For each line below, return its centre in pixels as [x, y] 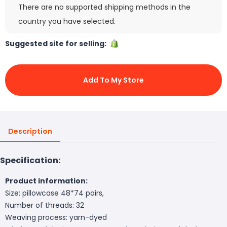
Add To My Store [113, 80]
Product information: [46, 181]
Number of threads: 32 [45, 205]
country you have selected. [67, 21]
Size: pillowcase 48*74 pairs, [54, 193]
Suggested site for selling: [57, 43]
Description [30, 131]
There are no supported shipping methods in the [104, 7]
